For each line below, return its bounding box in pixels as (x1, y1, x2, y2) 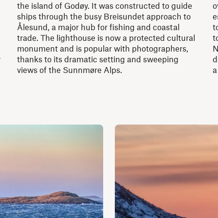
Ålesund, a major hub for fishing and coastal (17, 21, 180, 32)
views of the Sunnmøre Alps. (17, 64, 123, 74)
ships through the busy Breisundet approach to (17, 11, 191, 21)
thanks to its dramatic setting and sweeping (17, 54, 179, 64)
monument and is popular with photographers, (17, 43, 189, 53)
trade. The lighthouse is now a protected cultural (17, 32, 196, 42)
